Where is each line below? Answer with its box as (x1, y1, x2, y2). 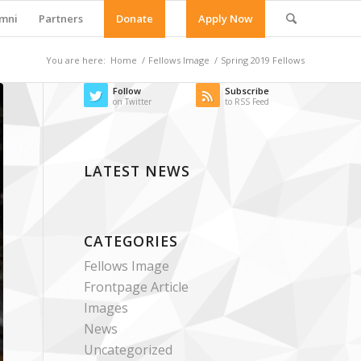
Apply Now (198, 11, 253, 26)
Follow (113, 85, 142, 97)
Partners (39, 11, 83, 26)
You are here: (46, 54, 106, 66)
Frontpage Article (84, 278, 189, 296)
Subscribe (224, 85, 269, 97)
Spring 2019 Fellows (221, 54, 305, 66)
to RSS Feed (224, 96, 269, 107)
